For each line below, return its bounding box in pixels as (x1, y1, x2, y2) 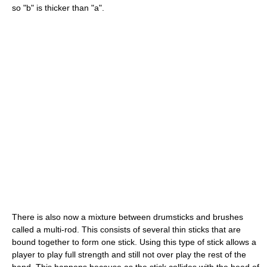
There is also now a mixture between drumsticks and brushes (12, 212, 243, 222)
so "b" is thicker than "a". (12, 2, 104, 13)
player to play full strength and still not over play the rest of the (12, 249, 246, 259)
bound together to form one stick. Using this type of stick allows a (12, 237, 256, 247)
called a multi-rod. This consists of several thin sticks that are (12, 224, 241, 234)
